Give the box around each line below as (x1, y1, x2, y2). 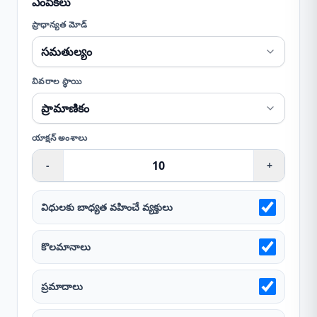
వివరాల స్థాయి (32, 75, 82, 87)
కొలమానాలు (41, 240, 91, 253)
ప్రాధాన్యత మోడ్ (32, 18, 88, 30)
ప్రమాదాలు (41, 279, 83, 293)
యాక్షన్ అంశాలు (32, 132, 88, 144)
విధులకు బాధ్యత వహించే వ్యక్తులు (41, 200, 173, 214)
